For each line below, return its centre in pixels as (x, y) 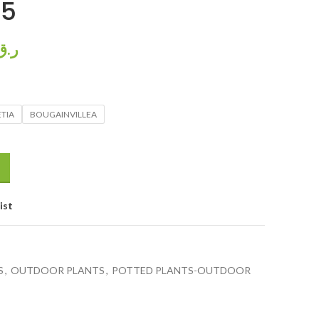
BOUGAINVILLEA (63, 114)
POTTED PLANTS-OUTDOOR (181, 270)
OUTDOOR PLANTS (58, 270)
